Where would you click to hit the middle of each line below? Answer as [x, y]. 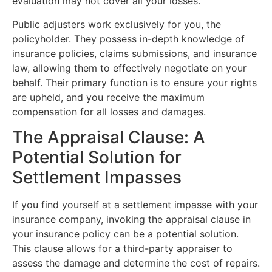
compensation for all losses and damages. [109, 111]
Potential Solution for [97, 158]
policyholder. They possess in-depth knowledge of [128, 39]
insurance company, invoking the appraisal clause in [131, 219]
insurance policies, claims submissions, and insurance [134, 53]
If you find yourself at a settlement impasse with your [135, 205]
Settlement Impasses [97, 178]
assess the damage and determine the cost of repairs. [136, 263]
